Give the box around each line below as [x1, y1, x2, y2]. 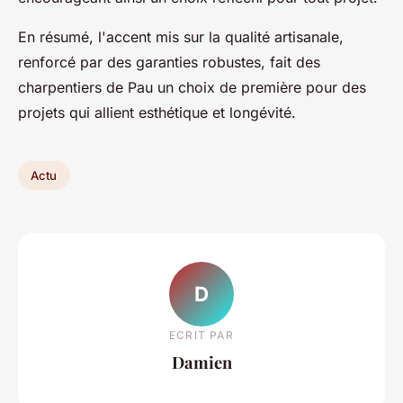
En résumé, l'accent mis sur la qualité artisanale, [18, 28, 344, 47]
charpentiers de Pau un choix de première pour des [18, 78, 366, 97]
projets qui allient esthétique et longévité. [18, 103, 296, 122]
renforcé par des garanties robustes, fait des [18, 53, 320, 72]
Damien [171, 350, 232, 373]
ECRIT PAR [169, 327, 234, 342]
